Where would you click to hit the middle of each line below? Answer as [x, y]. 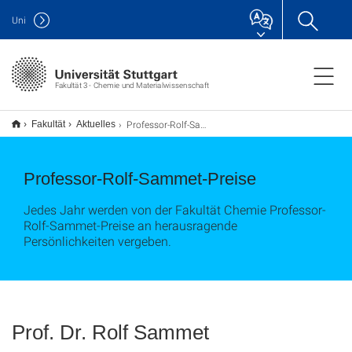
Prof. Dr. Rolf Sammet [110, 332]
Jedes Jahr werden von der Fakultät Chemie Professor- [175, 209]
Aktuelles [96, 124]
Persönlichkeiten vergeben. [97, 241]
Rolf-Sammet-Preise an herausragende [130, 225]
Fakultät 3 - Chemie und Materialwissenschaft [132, 85]
